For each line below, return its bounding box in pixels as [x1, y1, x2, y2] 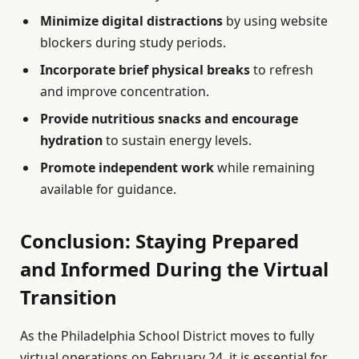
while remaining [214, 159, 315, 177]
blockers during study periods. [40, 34, 226, 52]
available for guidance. [40, 180, 176, 199]
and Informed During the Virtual [20, 255, 329, 282]
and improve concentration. [40, 83, 209, 101]
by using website [223, 12, 328, 30]
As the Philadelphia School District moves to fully [20, 326, 314, 345]
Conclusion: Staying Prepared [20, 227, 299, 254]
